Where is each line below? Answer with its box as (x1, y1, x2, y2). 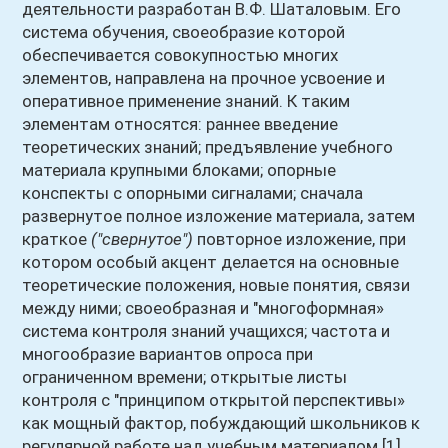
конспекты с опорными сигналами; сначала (22, 183, 364, 203)
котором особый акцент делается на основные (22, 252, 400, 272)
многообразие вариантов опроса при (22, 344, 314, 364)
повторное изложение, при (193, 229, 407, 249)
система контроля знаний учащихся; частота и (22, 321, 391, 341)
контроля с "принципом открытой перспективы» (22, 390, 406, 410)
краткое (22, 229, 92, 249)
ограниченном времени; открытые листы (22, 367, 348, 387)
